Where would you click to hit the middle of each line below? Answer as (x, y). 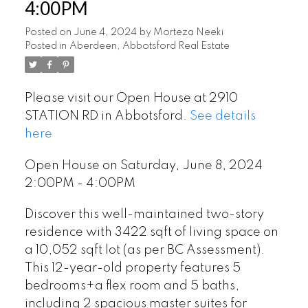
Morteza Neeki (188, 33)
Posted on (49, 33)
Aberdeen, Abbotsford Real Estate (149, 46)
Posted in (45, 46)
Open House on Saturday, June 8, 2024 (143, 165)
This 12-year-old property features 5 (132, 268)
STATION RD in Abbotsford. (107, 117)
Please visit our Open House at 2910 (131, 99)
